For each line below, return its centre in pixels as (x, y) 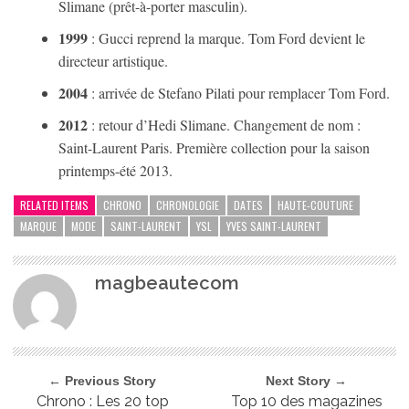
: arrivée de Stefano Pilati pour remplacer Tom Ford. (239, 93)
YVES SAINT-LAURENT (274, 226)
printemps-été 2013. (115, 170)
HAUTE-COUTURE (315, 205)
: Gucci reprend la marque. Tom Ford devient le (226, 38)
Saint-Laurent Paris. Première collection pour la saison (214, 147)
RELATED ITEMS (54, 205)
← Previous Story (103, 381)
